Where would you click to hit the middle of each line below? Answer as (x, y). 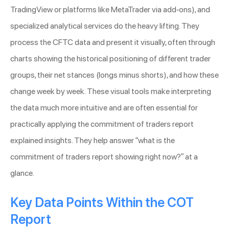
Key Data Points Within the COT (102, 203)
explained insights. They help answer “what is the (93, 141)
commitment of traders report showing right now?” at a (104, 157)
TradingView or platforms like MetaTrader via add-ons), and (110, 10)
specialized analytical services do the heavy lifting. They (105, 26)
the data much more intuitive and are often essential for (104, 108)
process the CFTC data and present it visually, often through (113, 42)
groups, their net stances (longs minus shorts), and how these (114, 75)
